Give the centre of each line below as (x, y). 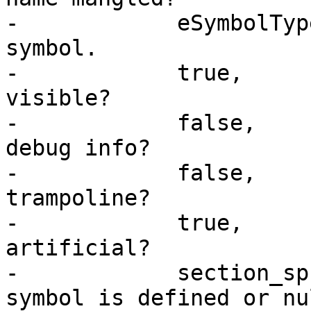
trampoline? (78, 198)
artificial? (78, 248)
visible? (58, 98)
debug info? (78, 148)
